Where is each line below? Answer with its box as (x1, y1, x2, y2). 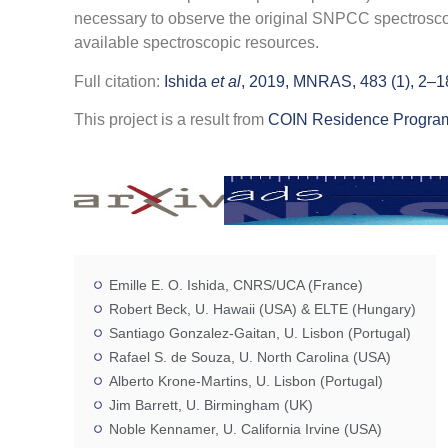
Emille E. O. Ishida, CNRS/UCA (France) (108, 276, 363, 293)
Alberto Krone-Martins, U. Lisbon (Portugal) (108, 372, 383, 389)
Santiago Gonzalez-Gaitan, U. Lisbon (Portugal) (108, 324, 411, 341)
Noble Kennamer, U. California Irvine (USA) (108, 420, 382, 437)
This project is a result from (73, 111, 268, 129)
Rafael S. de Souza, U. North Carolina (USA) (108, 348, 391, 365)
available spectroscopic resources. (73, 34, 319, 52)
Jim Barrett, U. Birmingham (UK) (108, 396, 313, 413)
